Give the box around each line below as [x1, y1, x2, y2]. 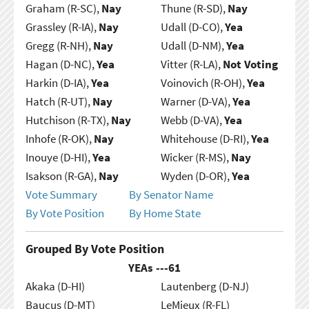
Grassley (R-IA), [25, 19, 99, 34]
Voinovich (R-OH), [160, 74, 247, 90]
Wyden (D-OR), [160, 168, 232, 183]
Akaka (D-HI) [25, 278, 85, 294]
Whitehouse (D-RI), [160, 130, 251, 146]
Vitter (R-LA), [160, 56, 223, 72]
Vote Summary [25, 186, 97, 202]
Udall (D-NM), [160, 37, 226, 53]
